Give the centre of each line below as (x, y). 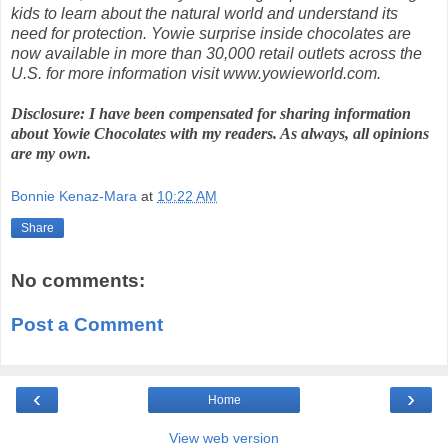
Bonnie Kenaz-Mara (74, 196)
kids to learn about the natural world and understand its (204, 13)
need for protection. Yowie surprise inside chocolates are (211, 33)
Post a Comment (87, 324)
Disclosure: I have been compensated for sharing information (211, 113)
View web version (224, 437)
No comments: (78, 280)
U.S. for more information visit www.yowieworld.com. (198, 73)
